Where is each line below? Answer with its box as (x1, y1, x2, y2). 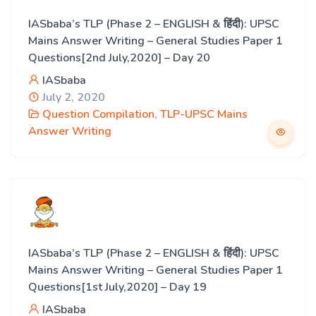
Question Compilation (42, 107, 154, 122)
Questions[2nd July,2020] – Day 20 (28, 50, 210, 66)
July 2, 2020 (39, 90, 105, 105)
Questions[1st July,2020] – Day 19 (28, 279, 207, 295)
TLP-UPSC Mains (160, 107, 248, 122)
